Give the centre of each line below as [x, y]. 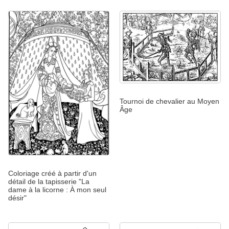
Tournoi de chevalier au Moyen [169, 101]
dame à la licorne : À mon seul [57, 190]
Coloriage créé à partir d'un [52, 174]
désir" [17, 198]
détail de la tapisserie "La [49, 182]
